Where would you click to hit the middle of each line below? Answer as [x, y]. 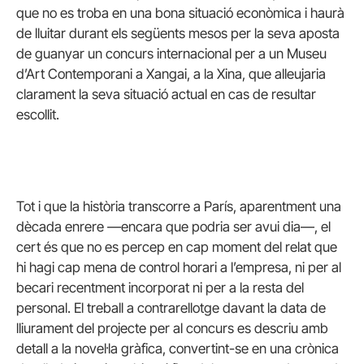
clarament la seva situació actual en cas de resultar [166, 94]
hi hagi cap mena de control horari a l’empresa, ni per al [179, 268]
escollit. [38, 114]
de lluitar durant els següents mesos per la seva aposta [178, 33]
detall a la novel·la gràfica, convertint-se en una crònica [178, 349]
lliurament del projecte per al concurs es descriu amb [172, 329]
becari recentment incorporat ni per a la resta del [160, 288]
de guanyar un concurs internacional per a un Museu [171, 53]
